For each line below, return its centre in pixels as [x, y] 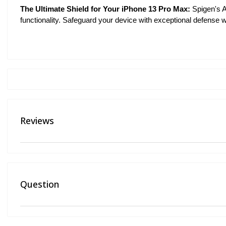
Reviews [37, 121]
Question [40, 184]
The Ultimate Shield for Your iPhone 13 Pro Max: [105, 9]
